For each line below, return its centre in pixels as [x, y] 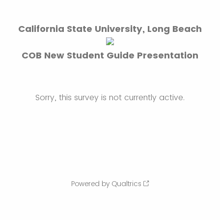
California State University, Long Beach [110, 29]
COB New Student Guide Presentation [110, 55]
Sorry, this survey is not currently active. [110, 97]
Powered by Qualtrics [106, 184]
